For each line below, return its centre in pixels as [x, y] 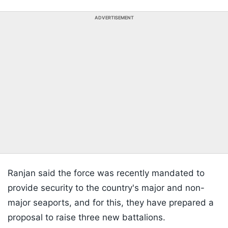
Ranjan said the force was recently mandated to [106, 173]
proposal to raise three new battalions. [87, 218]
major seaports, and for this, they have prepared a [111, 203]
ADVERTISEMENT [114, 18]
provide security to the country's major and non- [106, 188]
